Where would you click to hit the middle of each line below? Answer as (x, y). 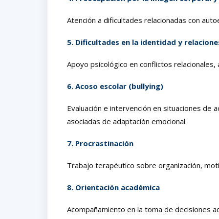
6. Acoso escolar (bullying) (115, 86)
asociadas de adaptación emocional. (127, 121)
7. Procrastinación (100, 143)
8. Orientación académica (113, 187)
